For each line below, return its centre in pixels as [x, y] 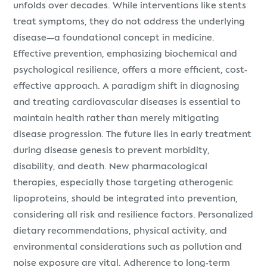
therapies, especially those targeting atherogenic [123, 183]
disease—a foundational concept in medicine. [114, 38]
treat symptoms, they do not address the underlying [129, 22]
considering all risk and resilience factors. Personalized [133, 215]
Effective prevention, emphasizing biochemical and [125, 54]
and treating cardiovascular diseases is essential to [127, 103]
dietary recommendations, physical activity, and [120, 231]
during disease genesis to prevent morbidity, [112, 151]
